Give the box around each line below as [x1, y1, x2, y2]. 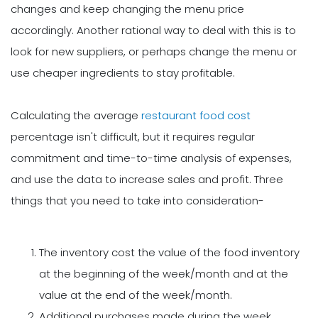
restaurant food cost [141, 108, 251, 124]
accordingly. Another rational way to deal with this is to [11, 23, 296, 38]
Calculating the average [11, 108, 141, 124]
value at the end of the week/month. [39, 287, 232, 302]
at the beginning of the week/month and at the [39, 265, 288, 281]
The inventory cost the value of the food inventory [39, 244, 300, 260]
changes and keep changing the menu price [11, 1, 244, 17]
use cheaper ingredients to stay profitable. [11, 65, 235, 81]
